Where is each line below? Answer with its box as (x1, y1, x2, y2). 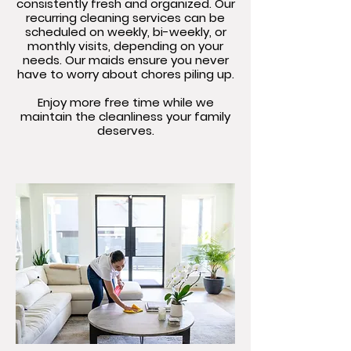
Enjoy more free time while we (37, 94, 214, 110)
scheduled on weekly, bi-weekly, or (24, 24, 226, 40)
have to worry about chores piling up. (16, 66, 234, 82)
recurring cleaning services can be (26, 9, 225, 26)
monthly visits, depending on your (27, 38, 223, 54)
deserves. (96, 122, 154, 139)
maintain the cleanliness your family (20, 108, 230, 125)
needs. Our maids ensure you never (22, 52, 229, 68)
